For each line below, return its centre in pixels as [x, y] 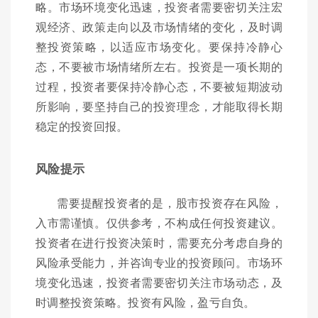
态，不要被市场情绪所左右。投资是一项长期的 [159, 67]
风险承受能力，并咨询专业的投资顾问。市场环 [159, 263]
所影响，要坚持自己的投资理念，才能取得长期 [159, 106]
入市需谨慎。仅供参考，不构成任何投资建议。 [159, 223]
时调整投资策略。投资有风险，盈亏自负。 [146, 302]
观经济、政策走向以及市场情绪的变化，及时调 [159, 27]
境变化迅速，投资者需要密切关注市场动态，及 [159, 283]
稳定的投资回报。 [82, 126]
